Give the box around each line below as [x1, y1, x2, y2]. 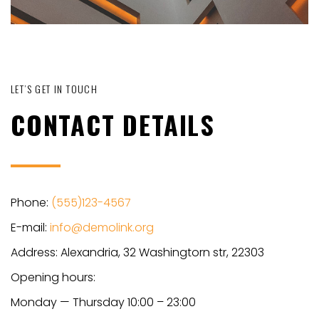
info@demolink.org [50, 219, 154, 236]
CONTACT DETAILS [11, 105, 215, 143]
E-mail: [11, 219, 50, 236]
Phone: [11, 194, 51, 211]
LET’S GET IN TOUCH [11, 80, 98, 96]
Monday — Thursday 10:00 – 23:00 [11, 293, 196, 310]
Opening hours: [11, 268, 95, 286]
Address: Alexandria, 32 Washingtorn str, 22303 [11, 244, 264, 261]
